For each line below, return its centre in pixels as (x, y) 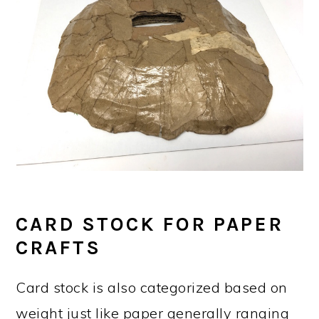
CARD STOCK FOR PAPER (150, 224)
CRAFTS (59, 248)
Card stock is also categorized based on (152, 287)
